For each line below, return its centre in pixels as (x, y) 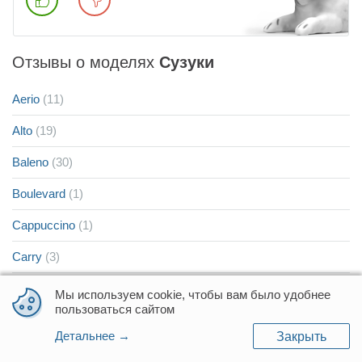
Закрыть (301, 337)
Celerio (31, 288)
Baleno (30, 162)
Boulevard (39, 194)
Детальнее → (93, 336)
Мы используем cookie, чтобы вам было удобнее (193, 295)
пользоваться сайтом (115, 309)
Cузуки (187, 62)
